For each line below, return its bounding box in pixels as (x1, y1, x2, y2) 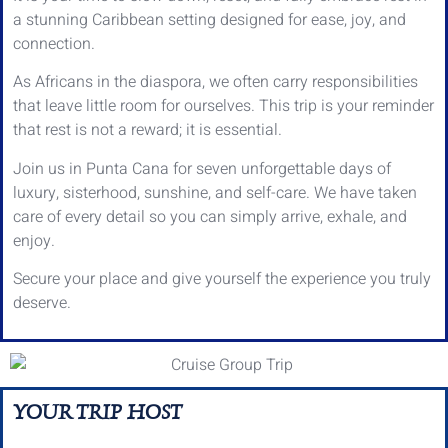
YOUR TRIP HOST (13, 400, 182, 425)
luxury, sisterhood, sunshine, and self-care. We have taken (13, 180, 417, 205)
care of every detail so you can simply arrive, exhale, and (13, 204, 407, 229)
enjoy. (13, 228, 55, 253)
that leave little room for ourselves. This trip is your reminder (13, 94, 434, 119)
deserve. (13, 291, 71, 316)
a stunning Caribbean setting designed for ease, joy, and (13, 7, 406, 32)
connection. (13, 31, 95, 56)
